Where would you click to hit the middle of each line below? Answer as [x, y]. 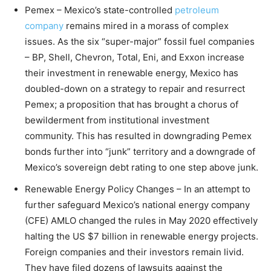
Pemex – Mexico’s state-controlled [100, 10]
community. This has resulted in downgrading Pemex [138, 135]
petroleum [197, 10]
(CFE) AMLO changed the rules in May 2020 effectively [141, 220]
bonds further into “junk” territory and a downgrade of [140, 151]
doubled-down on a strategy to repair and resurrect [135, 88]
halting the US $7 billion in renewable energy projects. [142, 236]
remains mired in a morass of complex [146, 25]
